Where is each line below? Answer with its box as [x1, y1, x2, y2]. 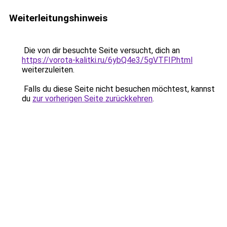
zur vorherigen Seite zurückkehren [32, 94, 153, 103]
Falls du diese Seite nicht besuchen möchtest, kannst [22, 84, 215, 94]
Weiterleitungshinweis [9, 12, 107, 24]
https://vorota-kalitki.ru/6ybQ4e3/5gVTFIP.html [22, 55, 193, 65]
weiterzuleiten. [22, 65, 74, 74]
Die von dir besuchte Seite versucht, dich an [22, 46, 180, 55]
